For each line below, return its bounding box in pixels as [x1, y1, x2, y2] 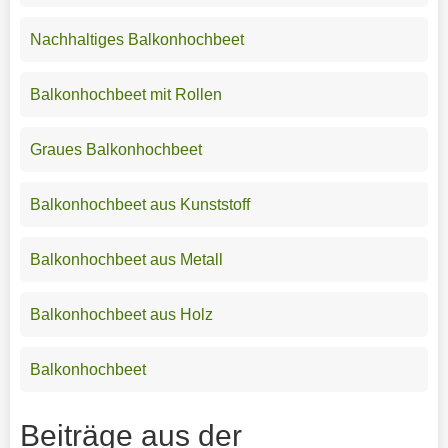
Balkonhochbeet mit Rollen [29, 85, 222, 103]
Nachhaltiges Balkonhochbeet [29, 30, 244, 48]
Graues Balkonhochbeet [29, 140, 202, 158]
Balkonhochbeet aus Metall [29, 250, 223, 268]
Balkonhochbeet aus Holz [29, 305, 213, 323]
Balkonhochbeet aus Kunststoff [29, 195, 250, 213]
